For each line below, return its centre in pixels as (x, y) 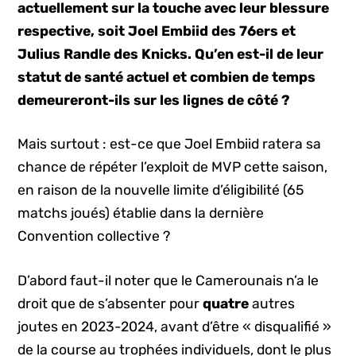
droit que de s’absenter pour (110, 303)
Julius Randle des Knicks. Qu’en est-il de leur (171, 54)
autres (274, 303)
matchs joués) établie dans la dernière (141, 213)
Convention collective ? (94, 236)
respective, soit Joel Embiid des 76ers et (157, 31)
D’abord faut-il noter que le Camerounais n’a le (168, 280)
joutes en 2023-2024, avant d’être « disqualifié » (175, 326)
